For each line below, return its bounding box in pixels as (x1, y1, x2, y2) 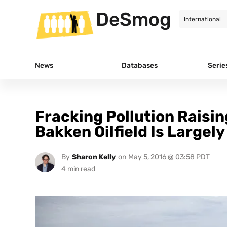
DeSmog (96, 8, 171, 30)
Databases (122, 61, 158, 70)
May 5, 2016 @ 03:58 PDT (128, 152, 210, 161)
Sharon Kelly (71, 152, 116, 161)
